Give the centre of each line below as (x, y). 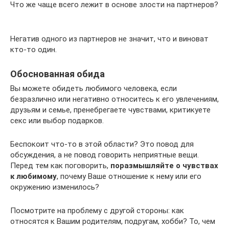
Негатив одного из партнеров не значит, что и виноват (109, 39)
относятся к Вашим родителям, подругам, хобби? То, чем (113, 221)
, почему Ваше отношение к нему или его (129, 176)
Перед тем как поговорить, (60, 165)
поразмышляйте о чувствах (164, 165)
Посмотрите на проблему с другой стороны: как (97, 210)
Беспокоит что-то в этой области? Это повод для (102, 144)
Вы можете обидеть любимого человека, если (94, 88)
